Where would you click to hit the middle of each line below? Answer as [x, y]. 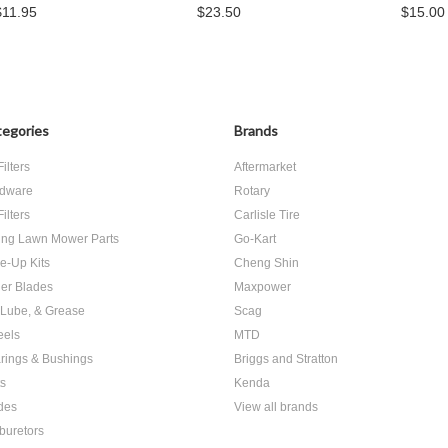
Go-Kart [255, 239]
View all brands [276, 407]
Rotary [252, 191]
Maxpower [262, 287]
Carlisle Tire [267, 215]
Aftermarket [265, 167]
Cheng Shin [266, 263]
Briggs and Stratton [286, 359]
